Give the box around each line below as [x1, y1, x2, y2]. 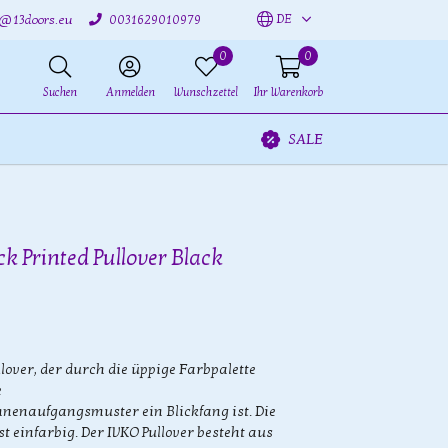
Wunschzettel [173, 86, 238, 99]
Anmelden [105, 86, 155, 99]
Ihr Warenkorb [254, 86, 323, 99]
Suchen [43, 86, 77, 99]
